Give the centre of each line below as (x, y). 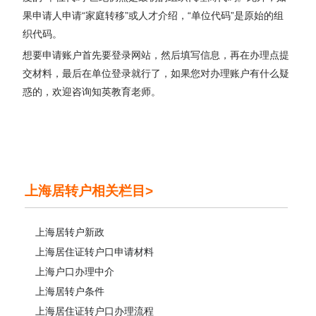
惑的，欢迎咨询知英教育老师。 (92, 91)
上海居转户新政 (70, 232)
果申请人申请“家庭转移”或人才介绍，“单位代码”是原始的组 (153, 15)
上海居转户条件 (70, 291)
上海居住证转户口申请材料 (95, 251)
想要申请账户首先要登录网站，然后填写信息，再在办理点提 (156, 55)
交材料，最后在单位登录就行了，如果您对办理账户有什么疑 (156, 73)
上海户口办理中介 (75, 271)
